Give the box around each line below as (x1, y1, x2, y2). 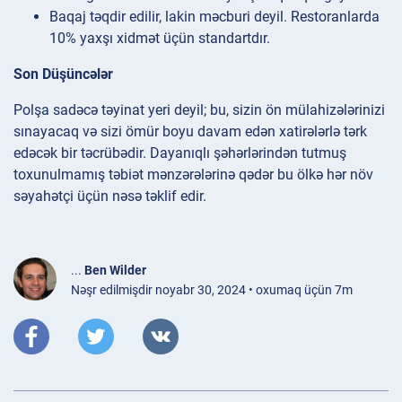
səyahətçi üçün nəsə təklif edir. (13, 188, 206, 205)
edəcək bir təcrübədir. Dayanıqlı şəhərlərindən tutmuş (13, 144, 346, 162)
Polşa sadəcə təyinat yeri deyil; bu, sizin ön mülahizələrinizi (13, 101, 385, 119)
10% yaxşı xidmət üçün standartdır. (49, 30, 270, 48)
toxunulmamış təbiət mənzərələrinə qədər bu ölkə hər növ (13, 166, 373, 184)
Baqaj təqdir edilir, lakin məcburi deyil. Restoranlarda (49, 8, 380, 26)
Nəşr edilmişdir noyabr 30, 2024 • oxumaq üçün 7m (71, 283, 353, 298)
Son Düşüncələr (13, 66, 113, 83)
